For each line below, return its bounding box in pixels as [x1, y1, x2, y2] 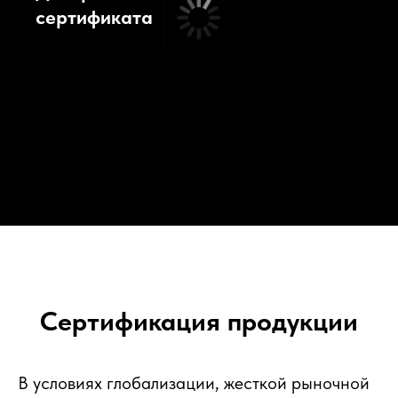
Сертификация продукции [40, 305, 358, 337]
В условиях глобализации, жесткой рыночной [18, 372, 370, 394]
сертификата [36, 5, 153, 28]
